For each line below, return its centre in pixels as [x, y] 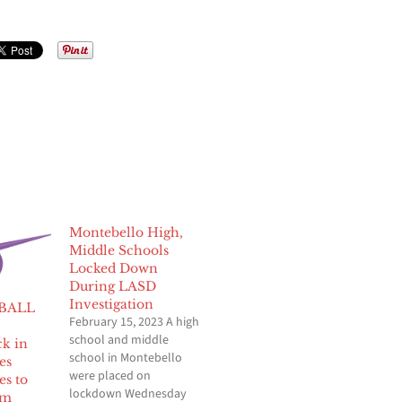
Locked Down [114, 269]
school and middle [119, 341]
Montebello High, [127, 233]
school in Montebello [126, 358]
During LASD [113, 287]
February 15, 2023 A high [135, 323]
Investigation [112, 305]
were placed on [110, 376]
